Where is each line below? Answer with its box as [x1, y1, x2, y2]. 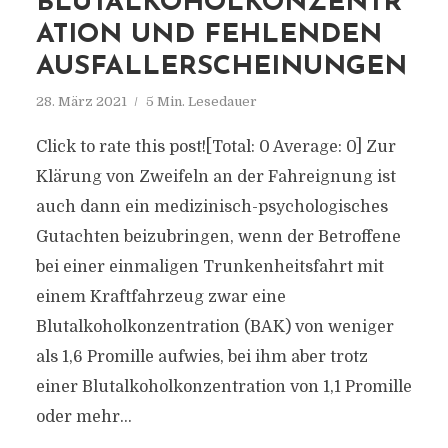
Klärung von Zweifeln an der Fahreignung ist [35, 168, 396, 186]
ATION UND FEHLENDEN [35, 22, 382, 49]
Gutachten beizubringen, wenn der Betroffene [35, 228, 401, 246]
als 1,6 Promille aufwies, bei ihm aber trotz [35, 348, 368, 366]
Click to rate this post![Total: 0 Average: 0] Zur [35, 138, 396, 156]
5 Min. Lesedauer [145, 94, 257, 109]
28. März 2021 [35, 94, 127, 109]
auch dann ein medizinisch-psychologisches [35, 198, 388, 216]
